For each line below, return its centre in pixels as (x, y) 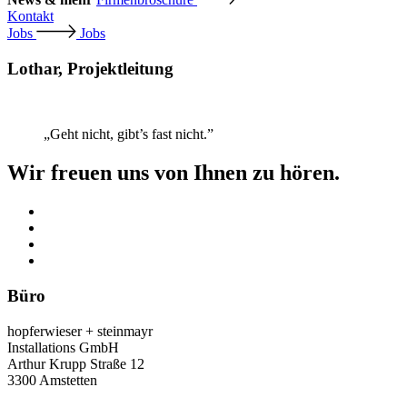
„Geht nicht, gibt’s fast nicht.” (129, 134)
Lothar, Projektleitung (90, 68)
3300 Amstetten (52, 380)
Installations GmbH (63, 347)
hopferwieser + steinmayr (80, 331)
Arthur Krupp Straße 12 (76, 363)
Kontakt (30, 16)
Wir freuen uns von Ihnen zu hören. (174, 173)
